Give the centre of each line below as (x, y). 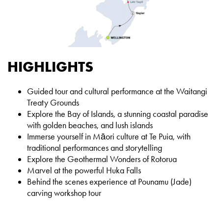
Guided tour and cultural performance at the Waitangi (117, 92)
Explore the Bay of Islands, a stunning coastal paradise (118, 114)
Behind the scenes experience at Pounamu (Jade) (109, 182)
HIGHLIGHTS (50, 67)
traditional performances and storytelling (95, 148)
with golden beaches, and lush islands (90, 125)
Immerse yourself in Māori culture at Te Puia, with (109, 137)
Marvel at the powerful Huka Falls (84, 171)
